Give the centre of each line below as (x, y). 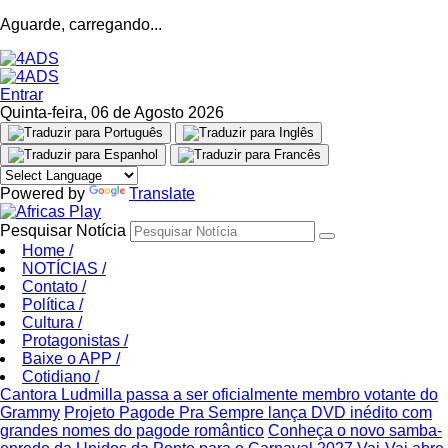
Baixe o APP (69, 358)
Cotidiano (58, 376)
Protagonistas (73, 340)
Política (50, 304)
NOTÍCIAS (62, 268)
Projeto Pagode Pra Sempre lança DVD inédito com (248, 412)
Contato (52, 286)
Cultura (50, 322)
